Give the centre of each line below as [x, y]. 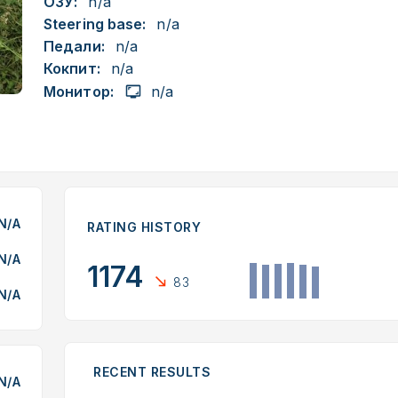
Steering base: [95, 24]
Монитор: [79, 91]
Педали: [74, 46]
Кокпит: [72, 68]
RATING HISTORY [144, 227]
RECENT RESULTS [152, 372]
